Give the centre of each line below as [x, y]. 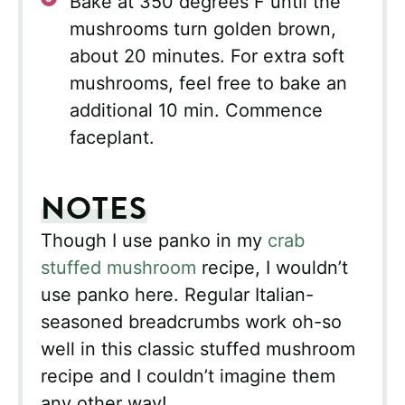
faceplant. [112, 138]
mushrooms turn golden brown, [203, 29]
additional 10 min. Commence [196, 111]
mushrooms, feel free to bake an [208, 84]
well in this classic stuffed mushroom [198, 349]
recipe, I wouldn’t [275, 268]
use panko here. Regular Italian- [177, 295]
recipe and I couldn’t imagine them [188, 377]
